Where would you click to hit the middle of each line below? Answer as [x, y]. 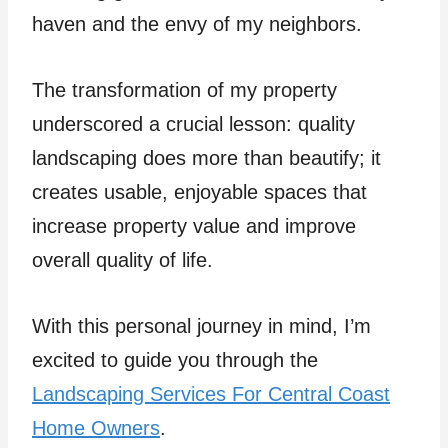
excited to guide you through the [175, 360]
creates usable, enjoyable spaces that [199, 192]
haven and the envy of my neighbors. [197, 24]
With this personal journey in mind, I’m [201, 326]
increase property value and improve [194, 226]
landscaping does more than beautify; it [206, 158]
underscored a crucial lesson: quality [193, 124]
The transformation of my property [184, 90]
